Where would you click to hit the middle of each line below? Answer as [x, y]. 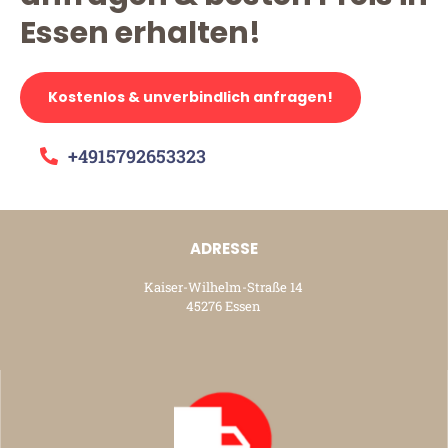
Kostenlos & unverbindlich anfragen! [190, 96]
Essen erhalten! [140, 32]
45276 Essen [223, 305]
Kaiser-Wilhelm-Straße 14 [223, 286]
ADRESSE [223, 248]
